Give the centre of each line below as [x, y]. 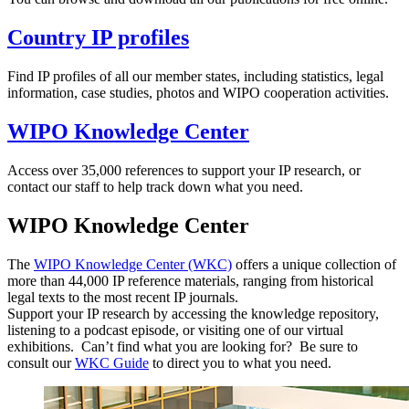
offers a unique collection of [314, 264]
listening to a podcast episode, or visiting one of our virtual [175, 330]
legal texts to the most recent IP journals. [123, 297]
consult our [41, 362]
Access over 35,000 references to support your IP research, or [184, 170]
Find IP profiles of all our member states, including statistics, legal [195, 76]
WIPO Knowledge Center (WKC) [133, 264]
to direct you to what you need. [240, 362]
